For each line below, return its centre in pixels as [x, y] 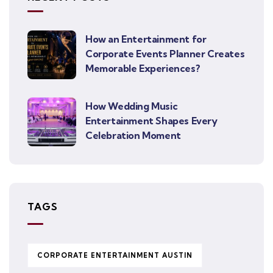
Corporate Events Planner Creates [165, 54]
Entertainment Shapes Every [151, 121]
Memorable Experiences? [143, 69]
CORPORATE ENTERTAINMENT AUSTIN [115, 256]
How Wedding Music [132, 106]
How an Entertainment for [146, 39]
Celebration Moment [133, 136]
